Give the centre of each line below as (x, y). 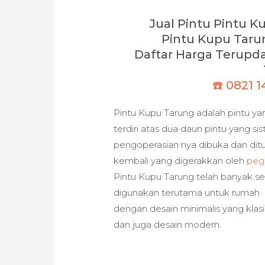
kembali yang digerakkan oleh (180, 161)
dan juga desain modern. (168, 225)
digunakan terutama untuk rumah (187, 193)
